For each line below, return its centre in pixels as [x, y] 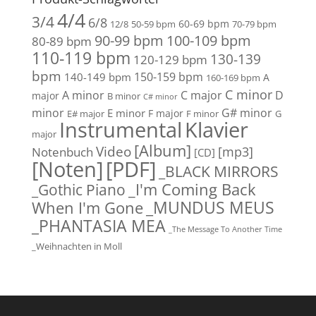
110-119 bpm [81, 57]
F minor [202, 114]
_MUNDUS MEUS [210, 207]
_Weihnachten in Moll [77, 246]
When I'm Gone [87, 207]
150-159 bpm [168, 77]
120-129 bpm [170, 59]
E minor [126, 113]
